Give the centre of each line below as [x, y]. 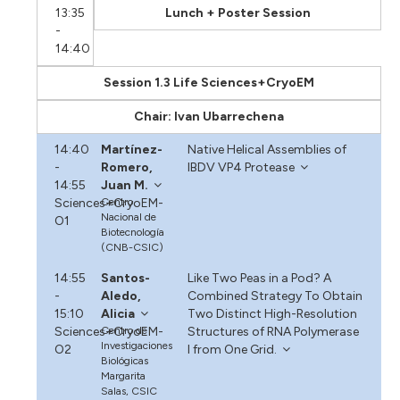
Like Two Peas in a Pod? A [259, 278]
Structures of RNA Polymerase [273, 331]
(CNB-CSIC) [133, 247]
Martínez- [132, 149]
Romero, [127, 167]
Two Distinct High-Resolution [272, 313]
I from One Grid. [232, 349]
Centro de [125, 330]
